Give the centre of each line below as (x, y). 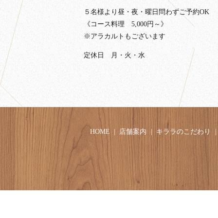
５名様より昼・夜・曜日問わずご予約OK (146, 12)
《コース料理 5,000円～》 (126, 24)
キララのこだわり (184, 132)
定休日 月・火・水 (114, 55)
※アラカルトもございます (125, 36)
